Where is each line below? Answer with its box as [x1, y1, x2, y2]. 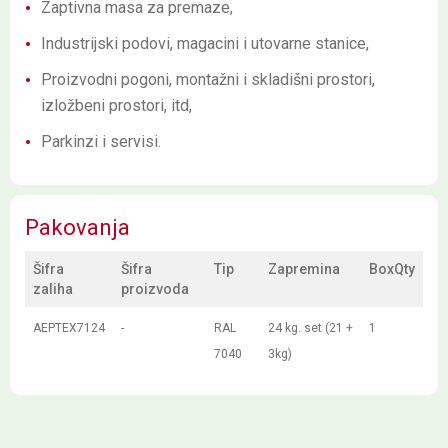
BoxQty [369, 261, 415, 277]
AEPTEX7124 [33, 321, 105, 335]
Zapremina [268, 261, 340, 277]
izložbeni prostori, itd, [41, 96, 192, 115]
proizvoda [121, 281, 189, 297]
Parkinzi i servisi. [41, 132, 161, 151]
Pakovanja [25, 215, 130, 240]
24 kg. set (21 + [268, 321, 353, 335]
